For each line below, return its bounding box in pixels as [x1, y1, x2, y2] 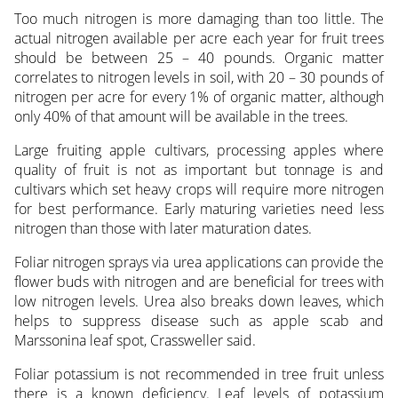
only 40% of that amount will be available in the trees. [13, 107, 348, 127]
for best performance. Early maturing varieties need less [13, 199, 385, 219]
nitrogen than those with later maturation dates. [13, 219, 312, 239]
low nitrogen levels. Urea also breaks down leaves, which [13, 291, 385, 312]
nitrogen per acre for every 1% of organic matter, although [13, 87, 385, 107]
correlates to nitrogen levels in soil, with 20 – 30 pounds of [13, 68, 385, 88]
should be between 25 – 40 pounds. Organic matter [13, 48, 385, 68]
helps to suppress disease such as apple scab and [13, 311, 385, 331]
